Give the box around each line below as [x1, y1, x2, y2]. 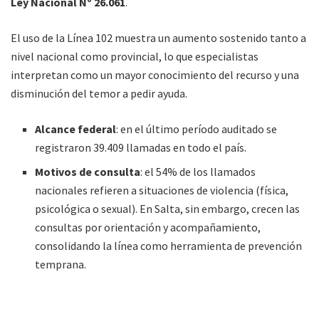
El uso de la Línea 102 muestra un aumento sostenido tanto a [11, 30, 306, 45]
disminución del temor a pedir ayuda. [11, 85, 187, 100]
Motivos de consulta [35, 164, 141, 179]
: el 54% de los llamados [140, 164, 256, 179]
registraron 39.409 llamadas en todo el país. [35, 140, 247, 155]
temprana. [35, 256, 87, 271]
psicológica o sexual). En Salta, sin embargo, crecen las [35, 201, 300, 216]
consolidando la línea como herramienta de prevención [35, 238, 303, 253]
